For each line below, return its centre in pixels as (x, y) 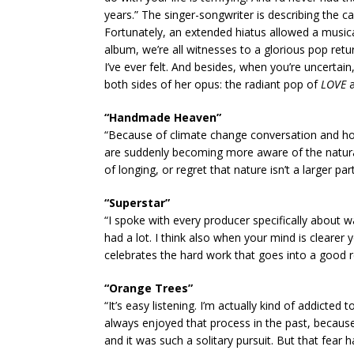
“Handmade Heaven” (163, 117)
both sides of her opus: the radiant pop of (213, 84)
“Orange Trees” (149, 288)
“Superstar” (137, 203)
